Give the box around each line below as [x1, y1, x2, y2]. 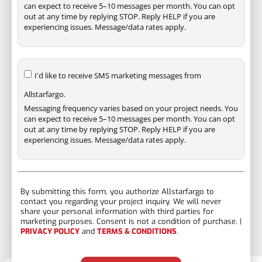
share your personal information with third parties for [20, 206, 213, 217]
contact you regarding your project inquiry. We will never [20, 196, 221, 207]
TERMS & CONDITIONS [97, 226, 177, 237]
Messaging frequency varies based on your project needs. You [24, 102, 238, 113]
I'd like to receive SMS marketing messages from [35, 70, 201, 81]
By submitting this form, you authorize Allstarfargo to [20, 187, 214, 197]
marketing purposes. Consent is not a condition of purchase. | [20, 216, 242, 227]
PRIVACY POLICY [20, 226, 80, 237]
